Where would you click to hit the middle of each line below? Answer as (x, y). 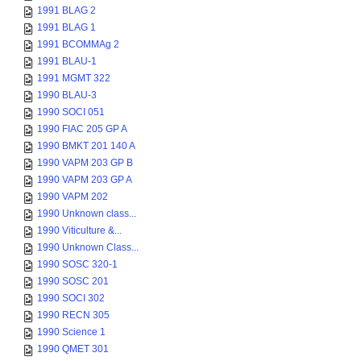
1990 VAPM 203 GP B (85, 163)
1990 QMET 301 (73, 349)
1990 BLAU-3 (67, 95)
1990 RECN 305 (73, 315)
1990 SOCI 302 (71, 298)
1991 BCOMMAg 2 (78, 44)
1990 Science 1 (71, 332)
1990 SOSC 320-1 (77, 264)
